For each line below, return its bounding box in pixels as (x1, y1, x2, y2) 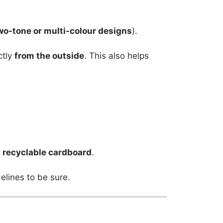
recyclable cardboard (2, 147, 92, 157)
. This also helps (84, 51, 149, 61)
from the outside (14, 51, 84, 61)
